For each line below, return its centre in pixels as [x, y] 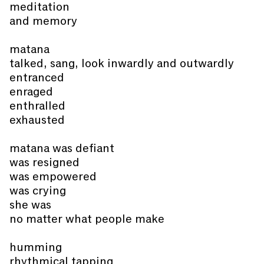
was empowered [53, 176]
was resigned [44, 162]
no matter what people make [87, 219]
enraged [31, 92]
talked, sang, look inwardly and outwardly [122, 63]
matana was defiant [62, 148]
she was [30, 205]
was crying [38, 191]
